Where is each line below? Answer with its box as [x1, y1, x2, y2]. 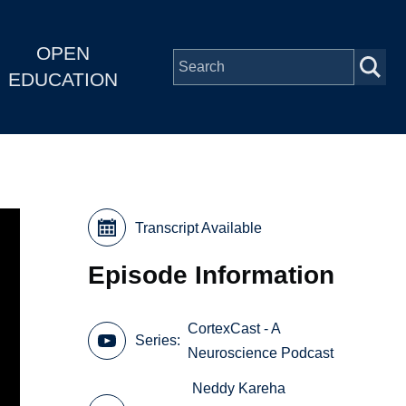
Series [135, 333, 178, 349]
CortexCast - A [188, 320, 281, 336]
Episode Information [88, 259, 335, 289]
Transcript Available [135, 219, 263, 236]
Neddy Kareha [192, 381, 286, 397]
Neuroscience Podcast [188, 344, 334, 361]
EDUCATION [7, 69, 118, 91]
